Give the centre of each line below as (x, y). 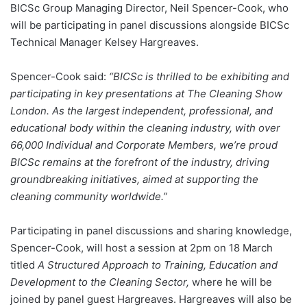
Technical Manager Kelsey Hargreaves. (105, 42)
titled (24, 265)
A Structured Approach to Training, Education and (158, 265)
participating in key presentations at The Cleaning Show (146, 93)
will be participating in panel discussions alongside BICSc (150, 25)
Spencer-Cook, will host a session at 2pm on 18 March (142, 247)
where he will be (232, 282)
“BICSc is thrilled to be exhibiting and (199, 76)
